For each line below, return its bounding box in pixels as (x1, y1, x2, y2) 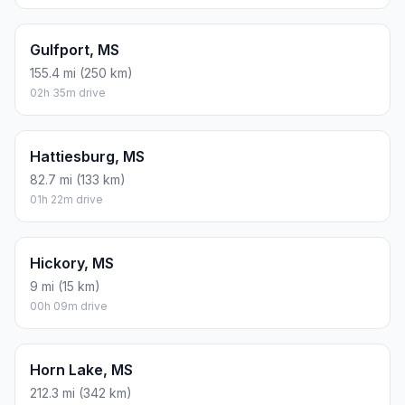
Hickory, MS (30, 253, 114, 272)
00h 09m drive (30, 298, 108, 313)
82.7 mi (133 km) (30, 171, 126, 187)
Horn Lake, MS (30, 360, 133, 379)
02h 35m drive (30, 85, 106, 99)
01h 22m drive (30, 192, 103, 206)
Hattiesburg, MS (30, 146, 145, 165)
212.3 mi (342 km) (30, 384, 132, 400)
